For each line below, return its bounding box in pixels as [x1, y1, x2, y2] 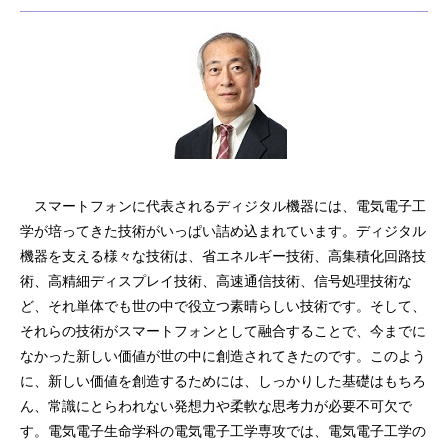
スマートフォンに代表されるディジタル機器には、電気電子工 [20, 197, 426, 214]
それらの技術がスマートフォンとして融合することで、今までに [20, 322, 426, 339]
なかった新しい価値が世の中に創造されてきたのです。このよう [20, 347, 426, 364]
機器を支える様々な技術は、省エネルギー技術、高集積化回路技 [20, 247, 426, 264]
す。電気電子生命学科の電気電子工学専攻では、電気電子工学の [20, 422, 426, 439]
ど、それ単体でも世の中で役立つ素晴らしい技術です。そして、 [20, 297, 426, 314]
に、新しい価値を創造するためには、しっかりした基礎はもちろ [20, 372, 426, 389]
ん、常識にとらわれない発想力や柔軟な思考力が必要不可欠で [20, 397, 412, 414]
